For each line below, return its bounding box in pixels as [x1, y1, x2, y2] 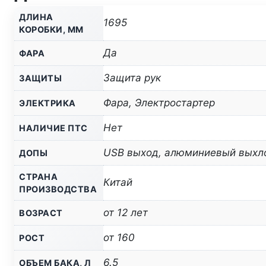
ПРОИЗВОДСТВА [19, 184, 97, 195]
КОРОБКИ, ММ [19, 24, 84, 35]
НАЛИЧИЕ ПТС [19, 123, 88, 134]
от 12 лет [103, 207, 148, 219]
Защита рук [103, 72, 161, 84]
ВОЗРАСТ [19, 208, 63, 218]
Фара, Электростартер [103, 97, 215, 109]
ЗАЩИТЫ [19, 73, 62, 84]
